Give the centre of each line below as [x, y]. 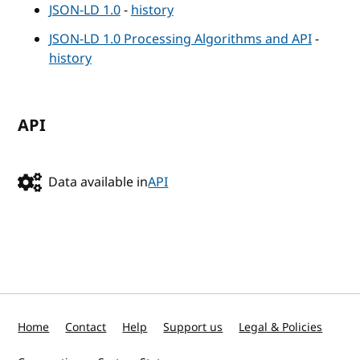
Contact [86, 327]
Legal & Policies [281, 327]
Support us [193, 327]
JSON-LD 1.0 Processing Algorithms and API [180, 39]
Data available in [98, 182]
